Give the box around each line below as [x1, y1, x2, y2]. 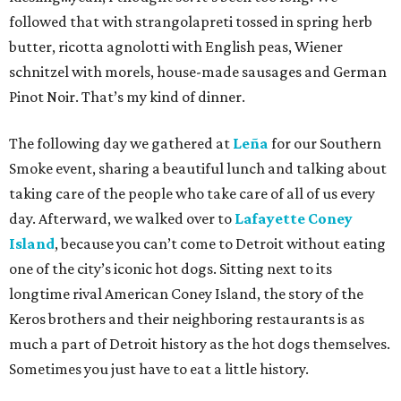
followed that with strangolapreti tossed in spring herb [9, 12, 372, 30]
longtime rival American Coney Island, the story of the [9, 284, 363, 303]
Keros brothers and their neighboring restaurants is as [9, 309, 364, 328]
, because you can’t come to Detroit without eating [55, 234, 386, 252]
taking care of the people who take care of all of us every [9, 183, 375, 202]
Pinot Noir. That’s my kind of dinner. [9, 87, 245, 106]
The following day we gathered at [9, 133, 233, 152]
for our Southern [269, 133, 381, 152]
